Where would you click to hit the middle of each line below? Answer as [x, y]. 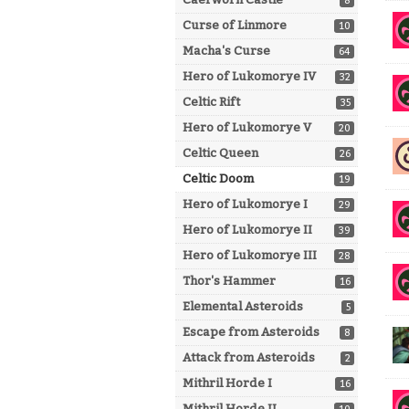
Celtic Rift [211, 102]
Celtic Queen [220, 153]
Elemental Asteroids [243, 306]
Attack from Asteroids [249, 357]
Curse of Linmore [235, 25]
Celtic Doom [218, 178]
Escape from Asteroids [251, 332]
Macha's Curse [226, 51]
